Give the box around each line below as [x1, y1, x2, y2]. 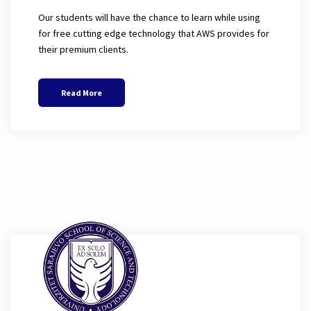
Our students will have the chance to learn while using [38, 10, 260, 24]
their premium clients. [38, 42, 128, 56]
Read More [61, 87, 102, 98]
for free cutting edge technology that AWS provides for [38, 26, 269, 40]
